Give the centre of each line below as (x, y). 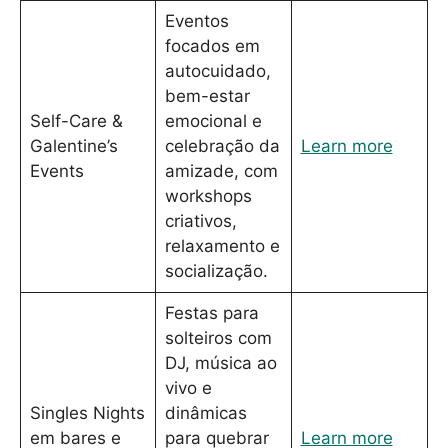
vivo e (188, 387)
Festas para (211, 312)
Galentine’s (73, 145)
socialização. (216, 270)
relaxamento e (222, 245)
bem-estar (207, 95)
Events (56, 170)
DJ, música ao (220, 362)
